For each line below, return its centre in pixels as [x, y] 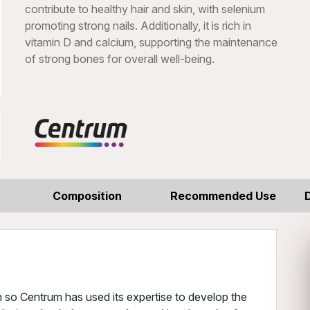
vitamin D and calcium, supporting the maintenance [151, 42]
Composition [87, 196]
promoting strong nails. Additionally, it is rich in [138, 26]
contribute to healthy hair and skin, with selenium [145, 9]
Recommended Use [223, 196]
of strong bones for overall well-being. [120, 59]
